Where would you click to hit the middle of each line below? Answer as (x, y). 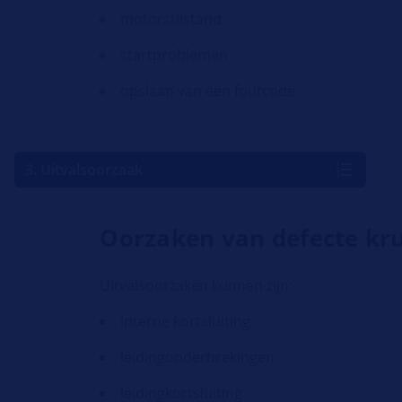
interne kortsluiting (186, 322)
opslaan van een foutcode (208, 91)
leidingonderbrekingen (198, 358)
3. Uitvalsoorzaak (84, 170)
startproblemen (175, 55)
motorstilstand (171, 19)
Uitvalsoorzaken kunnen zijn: (197, 286)
